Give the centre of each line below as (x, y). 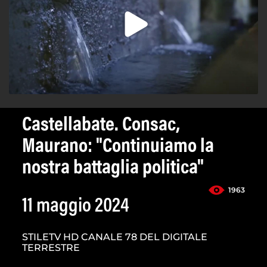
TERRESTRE (51, 248)
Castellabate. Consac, (101, 126)
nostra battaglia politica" (113, 169)
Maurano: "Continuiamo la (118, 148)
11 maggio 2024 (76, 207)
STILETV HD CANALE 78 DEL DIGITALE (115, 237)
